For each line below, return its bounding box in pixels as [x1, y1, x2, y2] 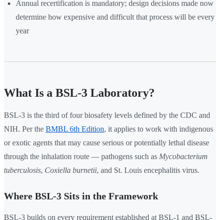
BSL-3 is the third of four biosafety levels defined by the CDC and [4, 111, 210, 120]
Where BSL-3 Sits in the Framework [4, 191, 158, 202]
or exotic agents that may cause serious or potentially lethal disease [4, 138, 209, 147]
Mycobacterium [159, 152, 208, 161]
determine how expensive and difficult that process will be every [16, 13, 215, 22]
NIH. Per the [4, 125, 46, 134]
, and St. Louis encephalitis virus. [97, 166, 199, 175]
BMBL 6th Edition [46, 125, 104, 134]
